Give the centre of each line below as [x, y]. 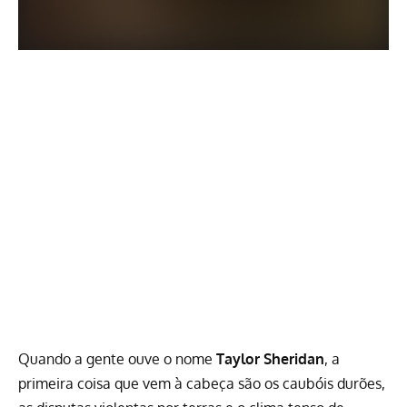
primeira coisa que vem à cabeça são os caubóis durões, [202, 383]
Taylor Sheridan [270, 359]
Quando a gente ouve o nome [117, 359]
